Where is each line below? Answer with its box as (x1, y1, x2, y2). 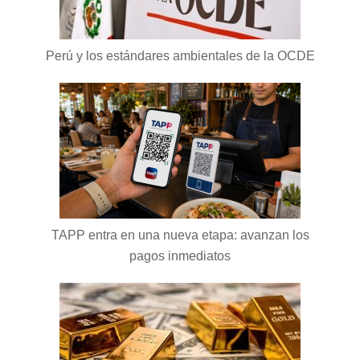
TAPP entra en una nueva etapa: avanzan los (51, 227, 309, 242)
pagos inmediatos (129, 248, 231, 263)
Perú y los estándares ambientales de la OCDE (45, 48, 315, 63)
